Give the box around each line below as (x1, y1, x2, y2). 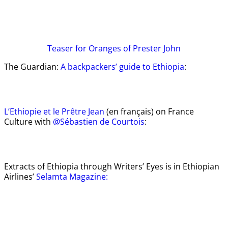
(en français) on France (104, 106, 194, 118)
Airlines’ (4, 171, 36, 183)
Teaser (47, 43, 75, 54)
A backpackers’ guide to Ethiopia (61, 61, 184, 73)
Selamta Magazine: (36, 171, 108, 183)
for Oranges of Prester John (75, 43, 181, 54)
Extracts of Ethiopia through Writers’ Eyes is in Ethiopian (4, 161, 219, 173)
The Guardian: (4, 61, 61, 73)
